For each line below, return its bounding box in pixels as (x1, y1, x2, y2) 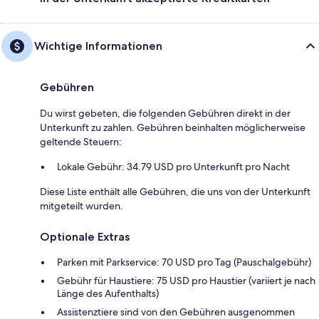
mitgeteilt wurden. (40, 199, 123, 213)
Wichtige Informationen (34, 39, 162, 53)
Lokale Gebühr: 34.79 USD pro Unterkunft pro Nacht (57, 160, 290, 174)
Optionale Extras (40, 230, 130, 244)
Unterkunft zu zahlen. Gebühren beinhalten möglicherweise (40, 121, 305, 135)
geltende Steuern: (40, 135, 122, 149)
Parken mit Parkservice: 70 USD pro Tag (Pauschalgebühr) (57, 256, 311, 269)
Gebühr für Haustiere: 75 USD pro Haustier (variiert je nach (57, 274, 315, 288)
